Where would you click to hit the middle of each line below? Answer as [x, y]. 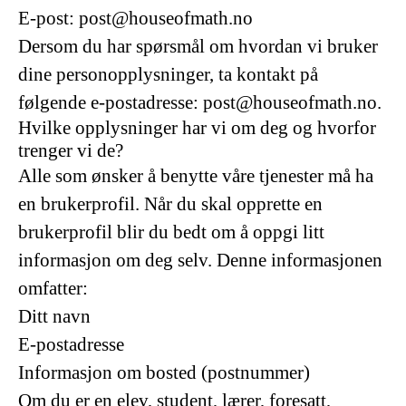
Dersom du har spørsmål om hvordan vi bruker [198, 46]
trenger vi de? [71, 150]
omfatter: [53, 288]
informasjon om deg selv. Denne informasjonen [200, 260]
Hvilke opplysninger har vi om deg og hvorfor [197, 128]
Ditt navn [54, 316]
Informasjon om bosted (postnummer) [164, 372]
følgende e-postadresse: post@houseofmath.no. [200, 102]
